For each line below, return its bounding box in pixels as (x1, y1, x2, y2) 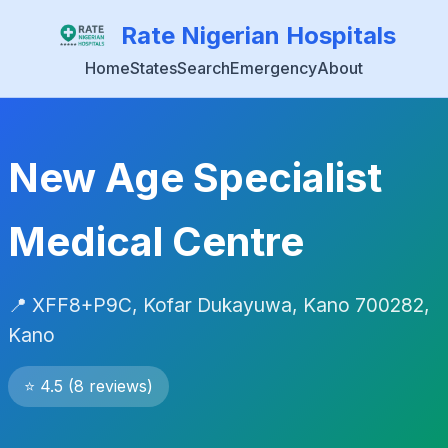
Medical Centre (8, 217, 304, 266)
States (130, 58, 177, 78)
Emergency (230, 58, 317, 78)
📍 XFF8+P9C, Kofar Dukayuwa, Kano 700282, (8, 293, 430, 317)
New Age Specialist (8, 153, 382, 202)
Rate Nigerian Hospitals (120, 21, 396, 50)
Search (177, 58, 230, 78)
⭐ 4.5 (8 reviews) (24, 376, 153, 396)
